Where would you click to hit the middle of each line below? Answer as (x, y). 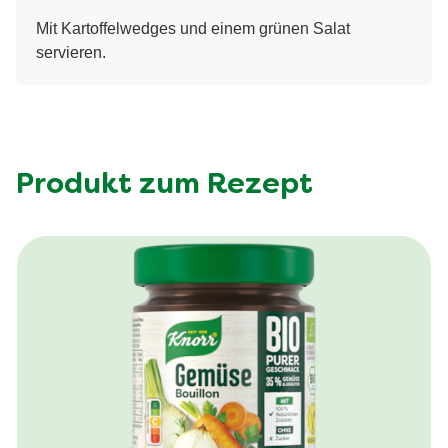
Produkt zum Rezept (164, 185)
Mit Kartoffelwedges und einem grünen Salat (193, 28)
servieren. (71, 52)
